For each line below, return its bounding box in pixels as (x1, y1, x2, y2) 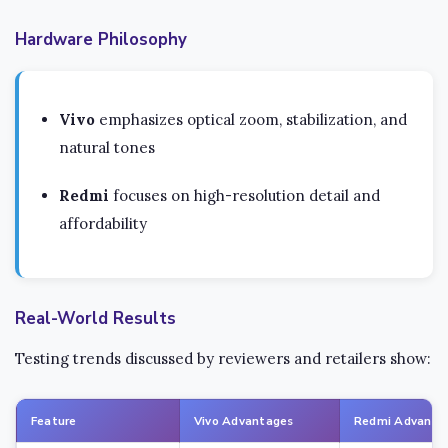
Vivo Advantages (194, 413, 294, 429)
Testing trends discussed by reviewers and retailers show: (15, 349, 431, 368)
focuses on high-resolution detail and (109, 186, 380, 206)
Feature (31, 413, 77, 429)
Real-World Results (15, 307, 176, 330)
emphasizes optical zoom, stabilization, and (95, 110, 407, 130)
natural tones (59, 138, 155, 158)
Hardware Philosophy (15, 28, 187, 52)
